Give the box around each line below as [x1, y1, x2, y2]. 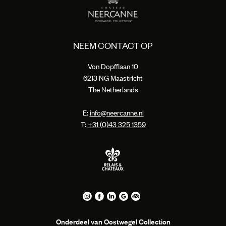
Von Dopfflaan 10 [88, 62, 138, 72]
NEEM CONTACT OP [73, 39, 153, 52]
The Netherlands [88, 85, 138, 95]
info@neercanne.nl [89, 108, 144, 118]
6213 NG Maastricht [83, 73, 143, 83]
